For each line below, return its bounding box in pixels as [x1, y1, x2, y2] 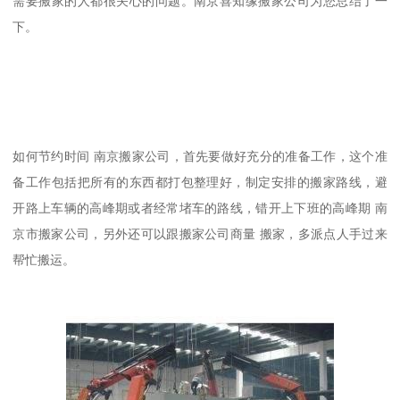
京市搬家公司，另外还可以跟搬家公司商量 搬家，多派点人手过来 [12, 226, 387, 241]
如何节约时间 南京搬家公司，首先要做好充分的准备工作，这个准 [12, 148, 387, 163]
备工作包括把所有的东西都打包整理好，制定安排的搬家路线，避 [12, 174, 387, 189]
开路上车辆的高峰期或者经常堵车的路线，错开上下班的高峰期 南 [12, 200, 387, 215]
